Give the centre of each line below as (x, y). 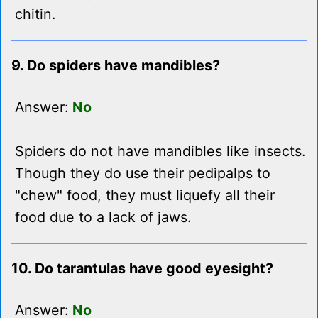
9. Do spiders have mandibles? (116, 66)
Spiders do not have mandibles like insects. (160, 152)
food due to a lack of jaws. (103, 218)
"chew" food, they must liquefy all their (145, 196)
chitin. (35, 15)
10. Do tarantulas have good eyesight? (142, 269)
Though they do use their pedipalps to (143, 174)
